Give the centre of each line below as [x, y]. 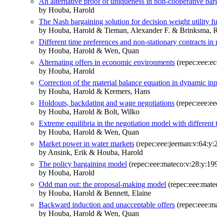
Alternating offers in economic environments [107, 62]
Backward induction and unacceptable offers [107, 204]
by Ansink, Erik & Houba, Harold [91, 152]
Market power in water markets [86, 143]
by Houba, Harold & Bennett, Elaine [95, 193]
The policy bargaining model [83, 164]
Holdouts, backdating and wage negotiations [107, 103]
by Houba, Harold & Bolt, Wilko [89, 111]
